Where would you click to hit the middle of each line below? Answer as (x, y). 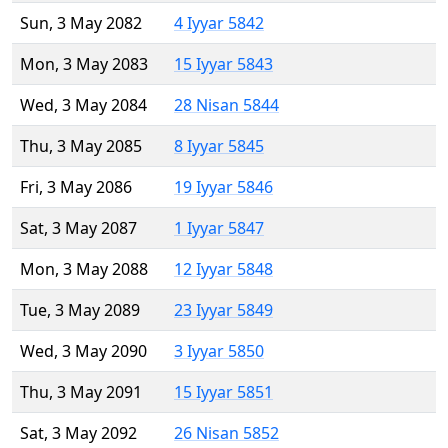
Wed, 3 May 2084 (83, 105)
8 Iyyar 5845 (219, 146)
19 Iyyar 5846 (223, 187)
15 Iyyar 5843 (223, 64)
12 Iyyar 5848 (223, 269)
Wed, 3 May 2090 (83, 351)
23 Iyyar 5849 (223, 310)
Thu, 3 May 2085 (81, 146)
